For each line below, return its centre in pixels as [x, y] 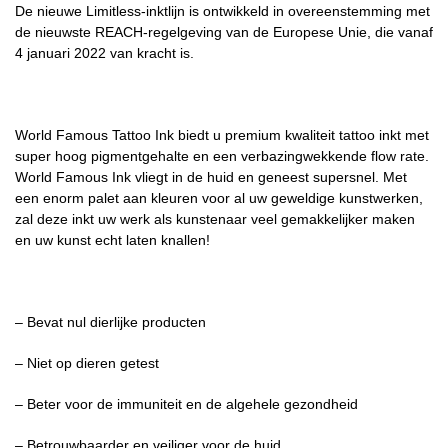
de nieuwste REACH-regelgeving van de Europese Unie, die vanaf [224, 31]
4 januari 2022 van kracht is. [104, 52]
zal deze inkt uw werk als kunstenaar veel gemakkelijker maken [215, 218]
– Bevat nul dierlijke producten [110, 321]
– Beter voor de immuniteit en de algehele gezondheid [186, 403]
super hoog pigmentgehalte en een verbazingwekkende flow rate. [222, 155]
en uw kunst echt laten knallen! [112, 239]
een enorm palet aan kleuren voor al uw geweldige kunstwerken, [219, 197]
